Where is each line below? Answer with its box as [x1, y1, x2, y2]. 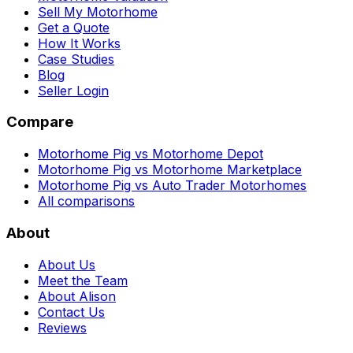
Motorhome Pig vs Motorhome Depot [38, 146, 263, 162]
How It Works [38, 35, 121, 51]
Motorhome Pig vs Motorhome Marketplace [38, 162, 302, 178]
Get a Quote [38, 19, 110, 35]
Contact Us [38, 303, 105, 320]
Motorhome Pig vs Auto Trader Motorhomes [38, 177, 307, 194]
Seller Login [38, 82, 109, 98]
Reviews [38, 319, 87, 336]
